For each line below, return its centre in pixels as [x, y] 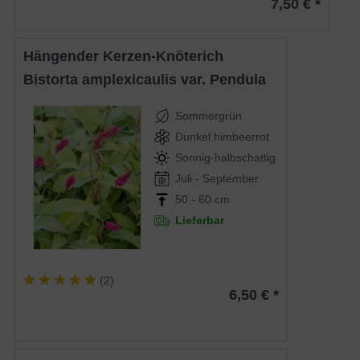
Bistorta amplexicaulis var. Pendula [150, 80]
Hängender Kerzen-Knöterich [129, 57]
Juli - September [217, 179]
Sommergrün [208, 116]
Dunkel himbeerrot [222, 137]
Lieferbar [199, 221]
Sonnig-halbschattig [225, 158]
